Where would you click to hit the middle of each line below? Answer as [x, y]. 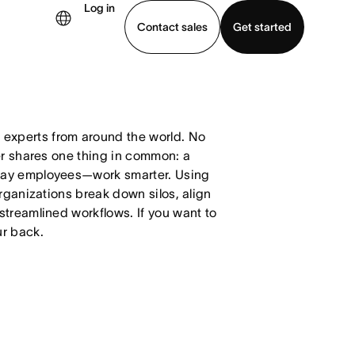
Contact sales [172, 27]
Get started [262, 27]
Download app [61, 92]
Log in [99, 8]
